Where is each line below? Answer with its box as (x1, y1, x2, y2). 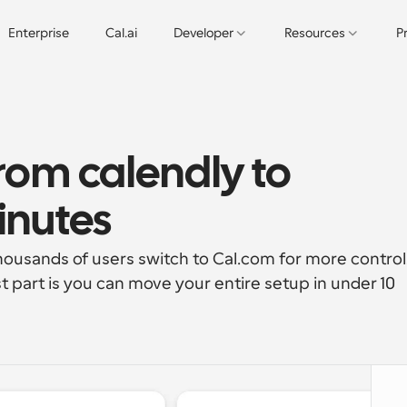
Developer (173, 25, 233, 40)
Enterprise (7, 25, 69, 40)
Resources (283, 25, 345, 40)
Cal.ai (104, 25, 137, 40)
